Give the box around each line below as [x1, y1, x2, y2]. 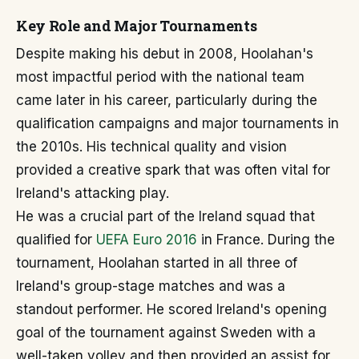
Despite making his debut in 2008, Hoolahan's [16, 46, 313, 62]
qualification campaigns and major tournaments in [16, 115, 339, 131]
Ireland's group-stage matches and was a [16, 278, 285, 294]
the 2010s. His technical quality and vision [16, 139, 287, 155]
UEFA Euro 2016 [96, 232, 197, 248]
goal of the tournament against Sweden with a [16, 325, 316, 341]
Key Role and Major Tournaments [16, 16, 257, 35]
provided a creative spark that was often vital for [16, 162, 330, 178]
